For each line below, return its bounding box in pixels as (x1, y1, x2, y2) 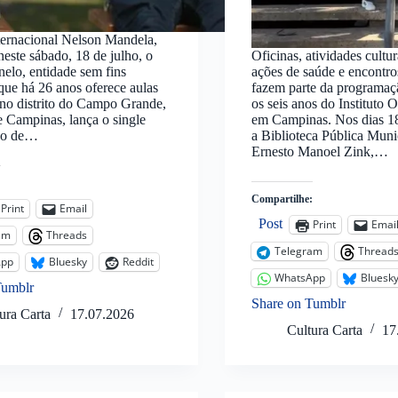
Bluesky (49, 254, 88, 270)
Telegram (274, 243, 322, 259)
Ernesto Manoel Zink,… (251, 143, 388, 159)
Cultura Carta (286, 322, 362, 338)
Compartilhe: (251, 192, 313, 205)
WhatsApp (274, 270, 325, 286)
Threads (46, 227, 88, 243)
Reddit (123, 254, 155, 270)
